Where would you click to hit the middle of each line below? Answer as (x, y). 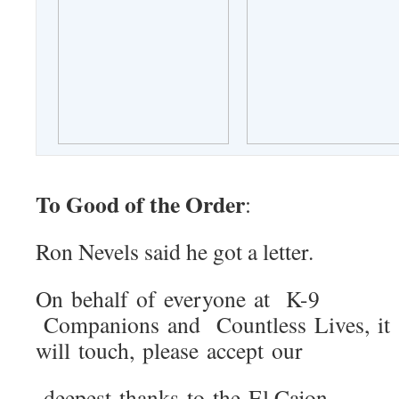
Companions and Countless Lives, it (213, 324)
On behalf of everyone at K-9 (178, 298)
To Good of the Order (140, 204)
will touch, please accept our (169, 350)
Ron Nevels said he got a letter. (175, 251)
